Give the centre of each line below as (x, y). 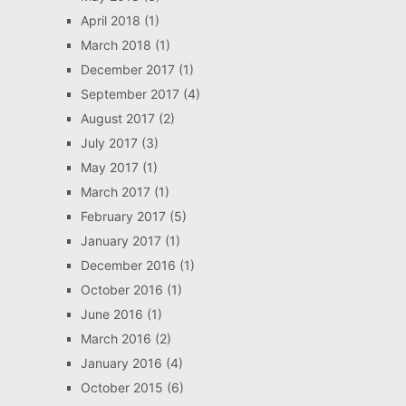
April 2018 (110, 21)
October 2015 (121, 388)
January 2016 (121, 363)
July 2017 (109, 143)
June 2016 (111, 314)
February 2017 (123, 217)
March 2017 (115, 192)
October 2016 (121, 290)
